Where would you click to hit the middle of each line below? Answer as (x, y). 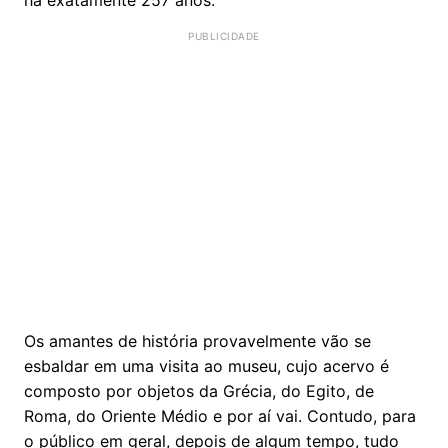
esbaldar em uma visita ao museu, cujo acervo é (206, 365)
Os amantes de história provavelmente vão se (197, 340)
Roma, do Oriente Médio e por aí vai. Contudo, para (220, 415)
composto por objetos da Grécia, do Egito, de (199, 390)
